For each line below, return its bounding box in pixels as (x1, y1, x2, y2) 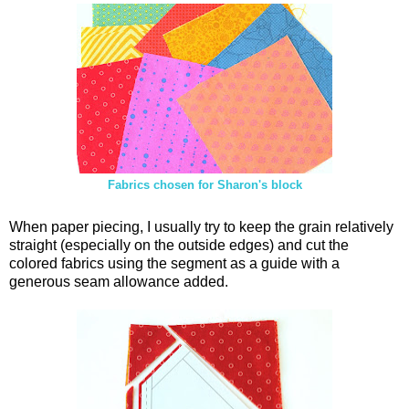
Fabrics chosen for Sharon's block (107, 178, 302, 192)
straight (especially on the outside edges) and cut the (9, 236, 349, 253)
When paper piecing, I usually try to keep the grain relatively (9, 218, 393, 235)
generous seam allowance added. (9, 273, 228, 289)
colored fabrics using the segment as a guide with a (9, 255, 340, 271)
